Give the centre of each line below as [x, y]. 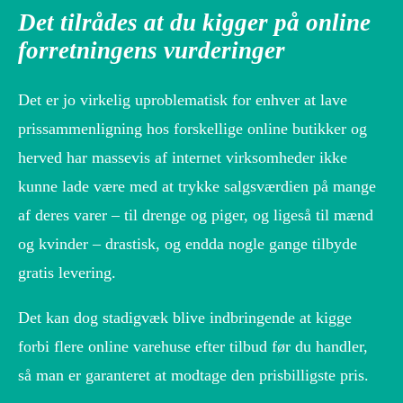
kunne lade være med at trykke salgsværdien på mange [197, 186]
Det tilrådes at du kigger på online [194, 23]
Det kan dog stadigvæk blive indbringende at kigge [185, 317]
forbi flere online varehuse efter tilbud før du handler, [193, 346]
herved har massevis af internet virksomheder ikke [183, 157]
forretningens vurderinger [152, 51]
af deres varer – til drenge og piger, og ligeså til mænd [196, 215]
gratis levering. [67, 272]
